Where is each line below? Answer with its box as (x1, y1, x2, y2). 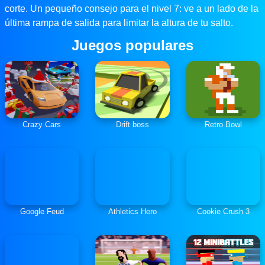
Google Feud (20, 207, 64, 216)
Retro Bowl (204, 120, 242, 130)
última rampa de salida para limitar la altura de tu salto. (5, 18, 233, 28)
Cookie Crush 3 (196, 207, 250, 216)
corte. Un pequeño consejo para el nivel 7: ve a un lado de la (5, 4, 258, 14)
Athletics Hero (108, 207, 157, 216)
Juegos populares (72, 37, 193, 54)
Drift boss (115, 120, 149, 130)
